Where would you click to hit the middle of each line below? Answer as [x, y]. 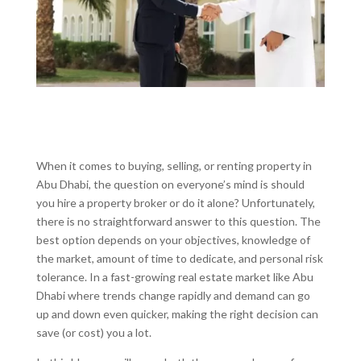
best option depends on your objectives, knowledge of [173, 239]
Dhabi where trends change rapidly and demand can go [173, 295]
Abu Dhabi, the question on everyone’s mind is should [170, 184]
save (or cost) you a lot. [93, 332]
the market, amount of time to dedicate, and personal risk [179, 258]
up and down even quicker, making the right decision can [177, 313]
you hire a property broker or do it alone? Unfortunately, [175, 202]
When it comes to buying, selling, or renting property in [174, 165]
